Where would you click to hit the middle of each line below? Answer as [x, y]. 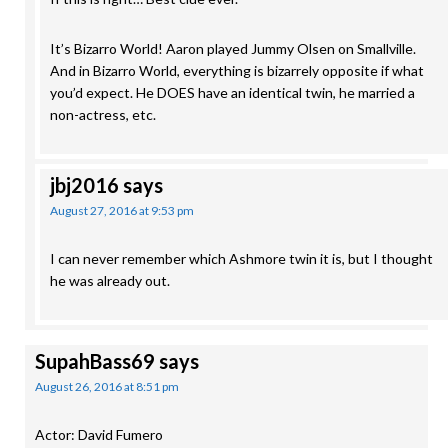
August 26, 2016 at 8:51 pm [107, 386]
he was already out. [110, 280]
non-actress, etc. [103, 114]
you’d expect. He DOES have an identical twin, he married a [232, 92]
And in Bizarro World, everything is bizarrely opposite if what [237, 70]
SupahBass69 [95, 361]
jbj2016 [84, 185]
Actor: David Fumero [99, 434]
